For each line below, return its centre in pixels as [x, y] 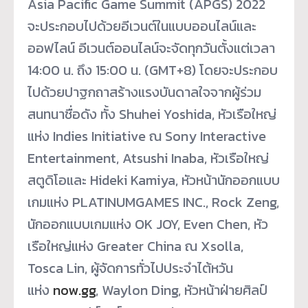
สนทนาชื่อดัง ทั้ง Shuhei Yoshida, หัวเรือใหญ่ [152, 114]
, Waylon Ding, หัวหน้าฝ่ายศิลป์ [181, 290]
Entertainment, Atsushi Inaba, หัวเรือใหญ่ [148, 158]
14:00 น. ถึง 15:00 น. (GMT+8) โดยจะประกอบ [153, 70]
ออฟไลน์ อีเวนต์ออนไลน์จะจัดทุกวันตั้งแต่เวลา [151, 48]
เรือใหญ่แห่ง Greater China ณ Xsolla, [135, 246]
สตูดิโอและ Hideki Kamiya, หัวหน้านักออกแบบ [154, 180]
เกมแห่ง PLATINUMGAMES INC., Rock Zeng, [153, 202]
